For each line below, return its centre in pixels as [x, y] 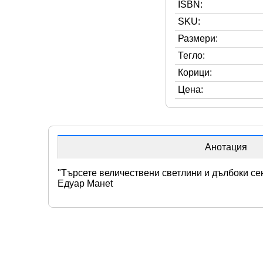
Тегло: [191, 55]
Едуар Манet [85, 183]
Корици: [195, 72]
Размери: [198, 38]
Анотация [226, 147]
